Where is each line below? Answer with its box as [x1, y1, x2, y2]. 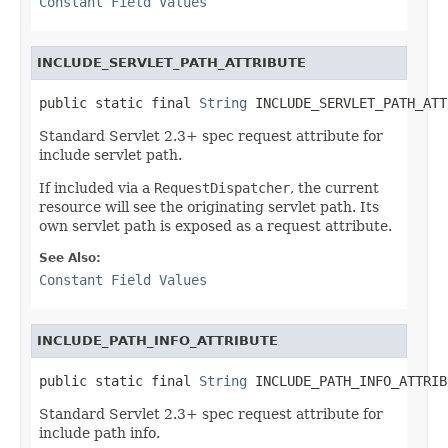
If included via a [39, 179, 154, 196]
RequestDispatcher [154, 179, 290, 196]
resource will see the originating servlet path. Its [39, 198, 379, 215]
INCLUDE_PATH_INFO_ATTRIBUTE [37, 332, 278, 348]
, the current [290, 179, 379, 196]
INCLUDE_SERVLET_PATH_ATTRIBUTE [37, 54, 306, 70]
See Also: [39, 250, 101, 265]
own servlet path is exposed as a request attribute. [39, 217, 392, 234]
